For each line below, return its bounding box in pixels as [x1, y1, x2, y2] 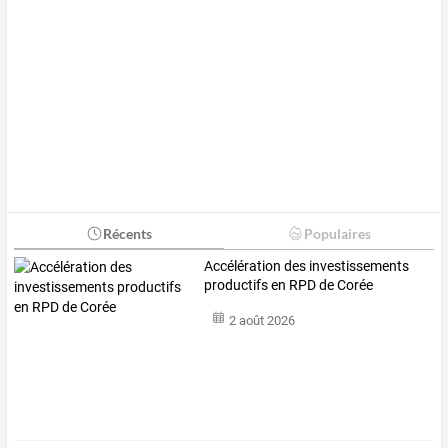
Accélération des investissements [204, 257, 410, 274]
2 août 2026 [228, 313, 295, 329]
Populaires [303, 224, 371, 242]
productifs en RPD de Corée [204, 276, 374, 293]
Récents [102, 224, 152, 242]
